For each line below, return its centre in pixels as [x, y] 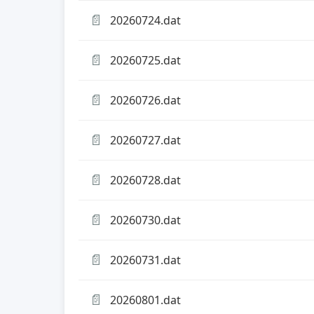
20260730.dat [145, 220]
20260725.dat [145, 60]
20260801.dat [145, 300]
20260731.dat [145, 260]
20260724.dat [145, 20]
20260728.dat [145, 180]
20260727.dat [145, 140]
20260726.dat [145, 100]
